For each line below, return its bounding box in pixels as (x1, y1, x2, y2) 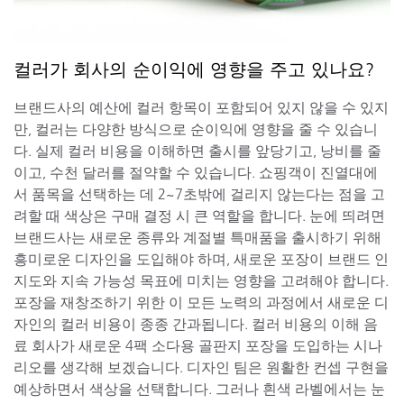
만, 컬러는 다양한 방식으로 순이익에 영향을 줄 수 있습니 (14, 120, 378, 139)
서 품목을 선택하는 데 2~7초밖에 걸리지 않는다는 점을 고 (14, 185, 385, 204)
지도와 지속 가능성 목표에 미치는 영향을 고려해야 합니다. (14, 271, 389, 290)
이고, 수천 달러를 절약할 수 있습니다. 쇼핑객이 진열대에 (14, 163, 378, 182)
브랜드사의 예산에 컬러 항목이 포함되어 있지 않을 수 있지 (14, 98, 389, 117)
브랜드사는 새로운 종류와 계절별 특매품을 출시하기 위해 (14, 228, 381, 247)
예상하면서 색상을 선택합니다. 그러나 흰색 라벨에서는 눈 (14, 380, 385, 399)
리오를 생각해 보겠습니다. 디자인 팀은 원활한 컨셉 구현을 (14, 358, 389, 377)
